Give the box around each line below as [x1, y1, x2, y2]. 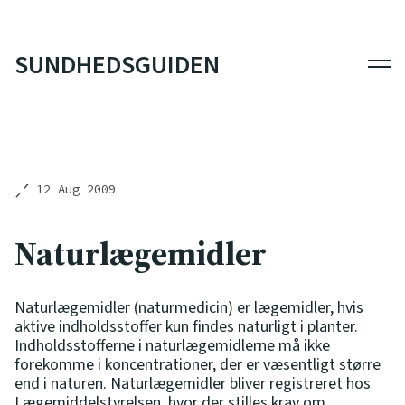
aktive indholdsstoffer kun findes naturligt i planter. [14, 315, 358, 338]
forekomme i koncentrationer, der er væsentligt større [14, 353, 381, 376]
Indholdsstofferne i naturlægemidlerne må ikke [14, 334, 330, 357]
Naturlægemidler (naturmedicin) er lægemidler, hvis [14, 296, 363, 319]
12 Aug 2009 [36, 181, 116, 197]
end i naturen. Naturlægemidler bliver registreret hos [14, 372, 371, 395]
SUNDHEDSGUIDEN [14, 47, 220, 83]
